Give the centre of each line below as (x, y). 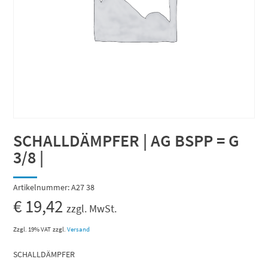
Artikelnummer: (42, 188)
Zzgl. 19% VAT (32, 229)
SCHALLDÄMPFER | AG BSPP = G (127, 141)
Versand (79, 229)
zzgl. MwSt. (92, 209)
